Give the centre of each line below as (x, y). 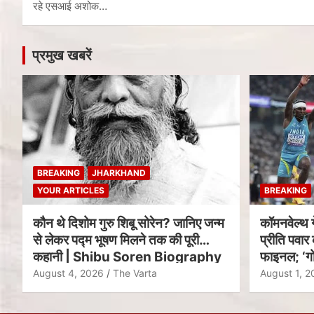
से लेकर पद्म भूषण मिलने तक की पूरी (116, 240)
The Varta (135, 273)
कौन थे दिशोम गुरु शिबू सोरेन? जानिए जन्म (129, 224)
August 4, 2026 (68, 273)
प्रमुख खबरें (62, 55)
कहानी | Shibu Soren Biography (127, 257)
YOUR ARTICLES (71, 191)
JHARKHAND (119, 173)
